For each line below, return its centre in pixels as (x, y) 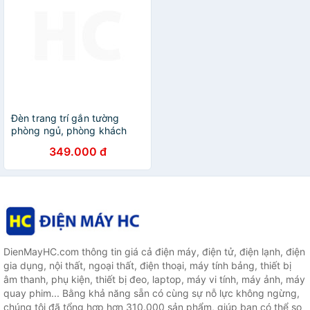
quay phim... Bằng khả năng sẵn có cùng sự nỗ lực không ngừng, (152, 293)
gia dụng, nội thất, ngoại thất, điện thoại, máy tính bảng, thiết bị (147, 266)
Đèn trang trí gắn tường (65, 118)
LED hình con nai (49, 143)
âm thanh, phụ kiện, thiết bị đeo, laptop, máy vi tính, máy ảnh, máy (154, 280)
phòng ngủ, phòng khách (69, 130)
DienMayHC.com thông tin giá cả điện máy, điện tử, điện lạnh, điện (154, 252)
